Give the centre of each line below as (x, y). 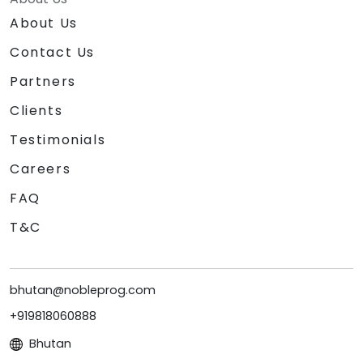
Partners (43, 82)
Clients (36, 111)
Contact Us (52, 53)
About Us (44, 23)
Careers (41, 169)
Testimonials (58, 140)
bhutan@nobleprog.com (83, 290)
